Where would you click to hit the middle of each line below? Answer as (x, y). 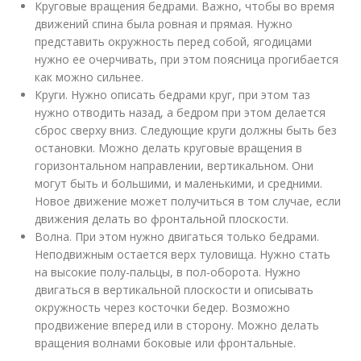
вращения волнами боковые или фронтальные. (166, 343)
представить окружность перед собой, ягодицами (174, 41)
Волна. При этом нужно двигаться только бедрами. (177, 237)
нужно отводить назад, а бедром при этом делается (180, 112)
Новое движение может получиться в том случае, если (188, 201)
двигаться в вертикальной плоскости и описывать (174, 290)
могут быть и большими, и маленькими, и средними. (179, 183)
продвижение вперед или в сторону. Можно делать (177, 325)
